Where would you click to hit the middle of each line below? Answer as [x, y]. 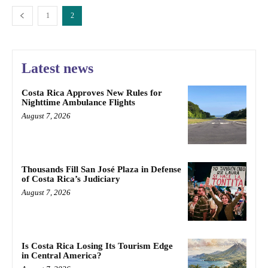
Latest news [57, 68]
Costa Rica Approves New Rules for [92, 93]
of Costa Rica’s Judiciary [71, 179]
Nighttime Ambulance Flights [78, 103]
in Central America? [62, 255]
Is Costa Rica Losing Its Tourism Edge [97, 246]
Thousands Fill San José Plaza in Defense [101, 170]
